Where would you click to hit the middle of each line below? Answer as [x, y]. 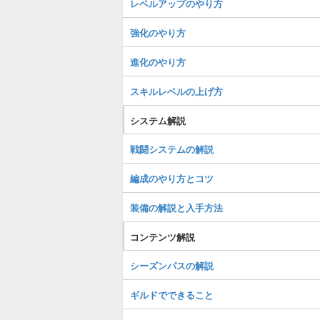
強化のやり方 [158, 32]
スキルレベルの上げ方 [176, 91]
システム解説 [158, 120]
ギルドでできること [172, 295]
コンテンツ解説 [162, 237]
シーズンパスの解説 [172, 265]
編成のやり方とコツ [172, 178]
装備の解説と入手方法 [176, 207]
